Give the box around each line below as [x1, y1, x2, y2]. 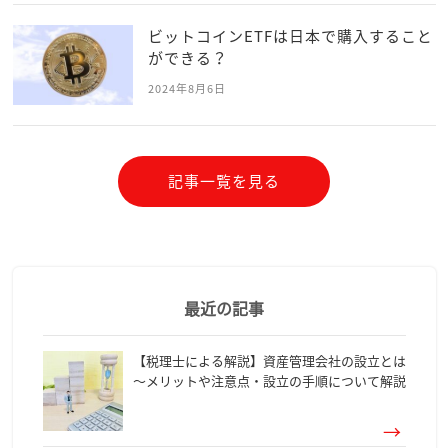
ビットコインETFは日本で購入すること [147, 25, 433, 48]
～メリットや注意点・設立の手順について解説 [132, 371, 406, 391]
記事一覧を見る [168, 170, 280, 193]
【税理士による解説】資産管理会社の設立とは [132, 351, 406, 371]
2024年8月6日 [147, 80, 226, 98]
